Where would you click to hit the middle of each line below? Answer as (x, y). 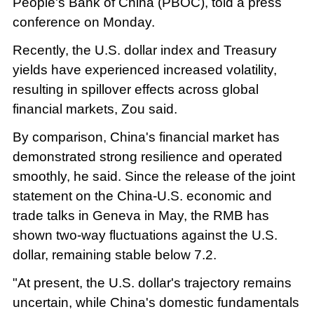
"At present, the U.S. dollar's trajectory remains (152, 283)
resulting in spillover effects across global (135, 90)
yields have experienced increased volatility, (144, 70)
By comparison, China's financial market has (146, 137)
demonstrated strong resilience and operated (147, 157)
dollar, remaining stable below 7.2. (114, 255)
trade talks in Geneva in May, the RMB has (141, 216)
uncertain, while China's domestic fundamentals (156, 303)
